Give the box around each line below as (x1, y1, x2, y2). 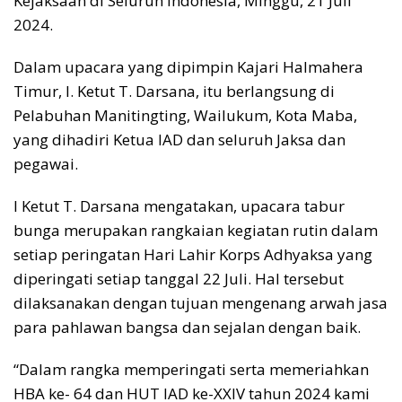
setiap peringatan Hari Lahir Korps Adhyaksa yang (13, 244, 372, 266)
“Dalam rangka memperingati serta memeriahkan (13, 359, 369, 380)
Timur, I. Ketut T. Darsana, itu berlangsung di (13, 81, 335, 102)
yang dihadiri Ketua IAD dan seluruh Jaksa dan (13, 129, 345, 151)
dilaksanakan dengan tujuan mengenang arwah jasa (13, 293, 388, 314)
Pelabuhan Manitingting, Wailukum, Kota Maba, (13, 105, 357, 127)
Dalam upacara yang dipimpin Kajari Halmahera (13, 57, 363, 78)
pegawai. (13, 153, 78, 175)
